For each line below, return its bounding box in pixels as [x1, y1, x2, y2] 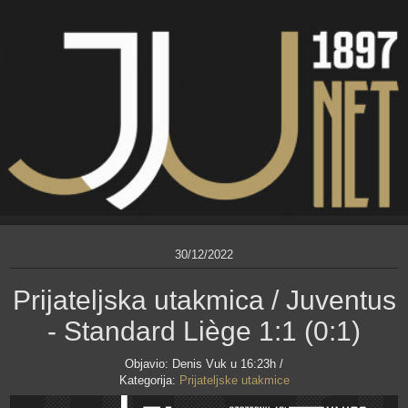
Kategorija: [118, 372, 179, 387]
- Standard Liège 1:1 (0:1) [47, 315, 361, 346]
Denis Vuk [172, 356, 227, 371]
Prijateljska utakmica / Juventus [12, 284, 396, 315]
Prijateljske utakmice [178, 372, 290, 387]
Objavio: [125, 356, 172, 371]
